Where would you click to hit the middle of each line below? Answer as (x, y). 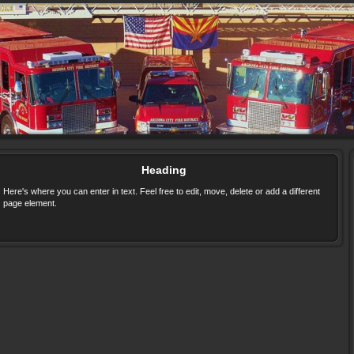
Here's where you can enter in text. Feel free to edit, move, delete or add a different (162, 191)
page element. (30, 203)
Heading (164, 170)
